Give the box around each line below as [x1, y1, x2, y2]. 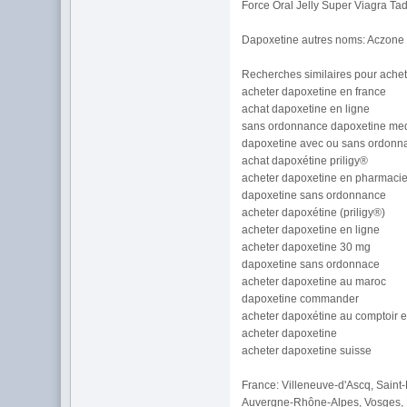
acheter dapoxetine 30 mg [242, 241, 372, 253]
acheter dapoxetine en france [242, 85, 387, 98]
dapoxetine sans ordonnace [242, 258, 381, 271]
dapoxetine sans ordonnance [242, 189, 387, 202]
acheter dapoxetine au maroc [242, 275, 387, 288]
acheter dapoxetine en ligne [242, 223, 381, 236]
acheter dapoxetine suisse [242, 344, 372, 357]
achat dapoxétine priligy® [242, 154, 369, 167]
